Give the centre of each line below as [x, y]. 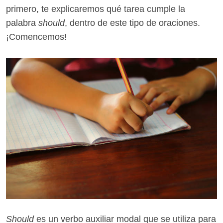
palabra [22, 23]
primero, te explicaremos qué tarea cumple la [96, 9]
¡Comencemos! [36, 37]
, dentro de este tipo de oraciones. [132, 23]
